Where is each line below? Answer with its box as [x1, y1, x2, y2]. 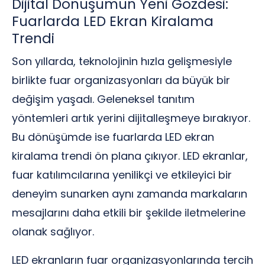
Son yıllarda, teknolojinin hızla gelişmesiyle [12, 54, 232, 69]
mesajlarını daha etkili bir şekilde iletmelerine [12, 205, 245, 220]
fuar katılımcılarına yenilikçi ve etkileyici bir [12, 167, 232, 182]
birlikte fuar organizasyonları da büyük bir [12, 73, 230, 88]
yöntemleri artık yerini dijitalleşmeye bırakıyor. [12, 111, 250, 125]
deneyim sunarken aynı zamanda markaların [12, 186, 247, 201]
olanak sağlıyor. [12, 224, 94, 239]
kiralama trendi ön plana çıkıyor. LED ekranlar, [12, 148, 248, 163]
